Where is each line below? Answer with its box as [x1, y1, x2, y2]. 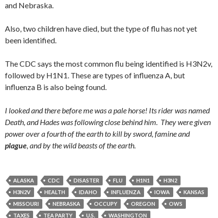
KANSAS [183, 189, 204, 195]
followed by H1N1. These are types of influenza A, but [5, 71, 185, 80]
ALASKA [13, 177, 34, 183]
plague [5, 141, 27, 150]
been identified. [5, 36, 56, 45]
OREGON [131, 200, 155, 207]
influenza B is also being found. [5, 82, 107, 91]
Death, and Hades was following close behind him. [5, 117, 161, 127]
